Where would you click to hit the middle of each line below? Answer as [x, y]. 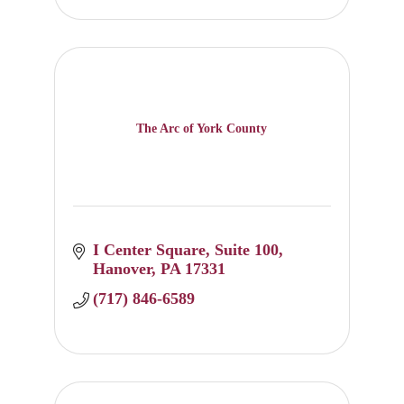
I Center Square [150, 250]
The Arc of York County [202, 128]
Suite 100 [247, 250]
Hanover [123, 269]
